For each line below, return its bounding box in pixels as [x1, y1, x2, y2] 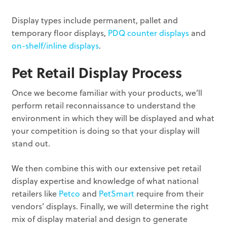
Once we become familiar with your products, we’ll [12, 87, 203, 99]
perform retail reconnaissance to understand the [12, 99, 196, 111]
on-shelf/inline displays [12, 40, 99, 52]
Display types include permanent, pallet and [12, 14, 178, 26]
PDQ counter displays [108, 27, 190, 39]
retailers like [12, 187, 59, 200]
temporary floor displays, [12, 27, 108, 39]
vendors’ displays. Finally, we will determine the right [12, 200, 209, 212]
